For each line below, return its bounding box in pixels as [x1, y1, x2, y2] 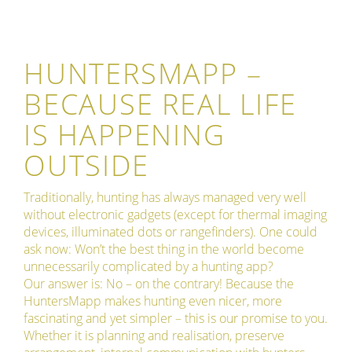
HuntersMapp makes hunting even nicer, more [24, 292, 282, 310]
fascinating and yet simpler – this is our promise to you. [24, 310, 328, 328]
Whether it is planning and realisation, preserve [24, 327, 284, 345]
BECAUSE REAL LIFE [24, 85, 297, 124]
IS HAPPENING [24, 115, 225, 155]
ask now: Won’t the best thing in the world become [24, 240, 304, 258]
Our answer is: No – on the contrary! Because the [24, 275, 294, 293]
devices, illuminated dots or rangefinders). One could [24, 223, 317, 241]
